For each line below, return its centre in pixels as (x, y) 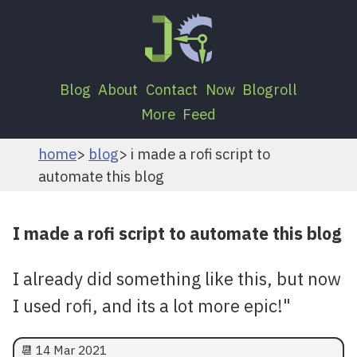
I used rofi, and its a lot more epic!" (152, 305)
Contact (172, 89)
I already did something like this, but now (177, 278)
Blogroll (270, 89)
